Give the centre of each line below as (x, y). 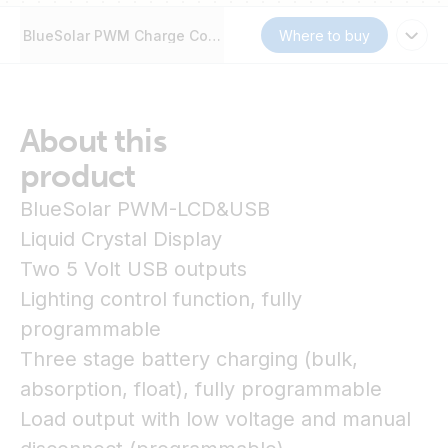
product (78, 176)
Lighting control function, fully (161, 299)
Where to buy (324, 35)
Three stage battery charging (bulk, (189, 359)
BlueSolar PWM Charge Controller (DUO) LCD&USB (198, 35)
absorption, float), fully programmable (201, 389)
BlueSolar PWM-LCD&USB (145, 209)
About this (93, 141)
